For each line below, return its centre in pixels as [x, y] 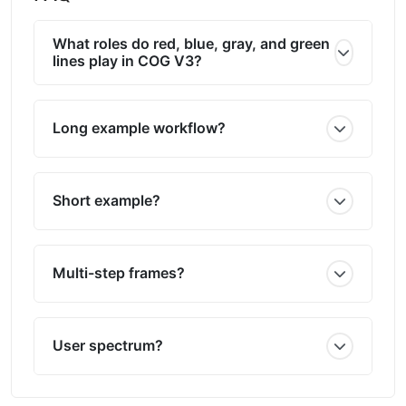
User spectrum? [108, 345]
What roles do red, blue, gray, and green [191, 43]
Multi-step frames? [119, 273]
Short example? [106, 200]
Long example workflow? [139, 128]
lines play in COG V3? [127, 60]
